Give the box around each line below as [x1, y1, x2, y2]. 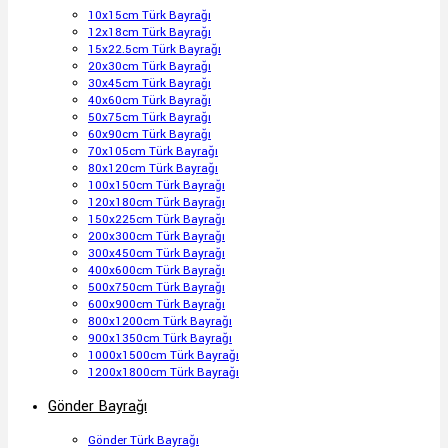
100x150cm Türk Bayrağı [88, 177, 225, 194]
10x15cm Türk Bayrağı [88, 7, 211, 24]
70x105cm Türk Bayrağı [88, 143, 218, 160]
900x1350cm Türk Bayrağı [88, 330, 232, 347]
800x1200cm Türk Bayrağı [88, 313, 232, 330]
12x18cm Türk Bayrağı [88, 24, 211, 41]
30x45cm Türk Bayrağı [88, 75, 211, 92]
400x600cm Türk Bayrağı [88, 262, 225, 279]
